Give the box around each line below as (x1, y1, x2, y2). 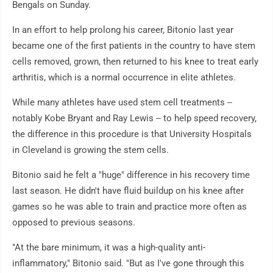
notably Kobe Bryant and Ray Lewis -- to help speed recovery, (12, 113, 257, 124)
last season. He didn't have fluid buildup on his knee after (12, 185, 244, 197)
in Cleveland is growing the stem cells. (12, 144, 169, 156)
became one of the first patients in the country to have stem (12, 40, 255, 52)
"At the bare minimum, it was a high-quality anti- (12, 242, 205, 253)
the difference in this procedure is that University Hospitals (12, 129, 252, 140)
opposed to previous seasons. (12, 217, 135, 229)
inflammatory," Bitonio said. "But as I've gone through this (12, 258, 244, 269)
